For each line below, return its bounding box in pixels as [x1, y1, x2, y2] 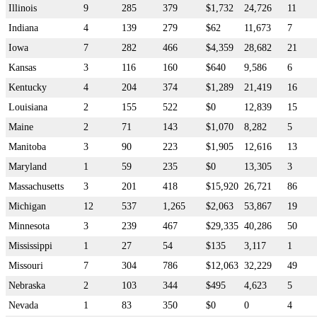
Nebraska [8, 279, 45, 291]
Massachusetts [8, 180, 64, 192]
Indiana [8, 22, 38, 33]
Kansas [8, 62, 36, 73]
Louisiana [8, 101, 47, 113]
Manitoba [8, 141, 46, 152]
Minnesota [8, 220, 50, 231]
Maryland [8, 161, 47, 172]
